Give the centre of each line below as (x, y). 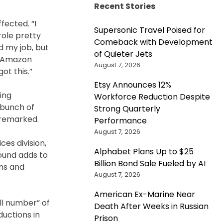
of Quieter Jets (123, 54)
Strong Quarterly (127, 109)
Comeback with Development (153, 42)
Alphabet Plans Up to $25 (144, 151)
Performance (120, 120)
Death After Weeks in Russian (151, 206)
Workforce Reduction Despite (152, 97)
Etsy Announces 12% (132, 85)
